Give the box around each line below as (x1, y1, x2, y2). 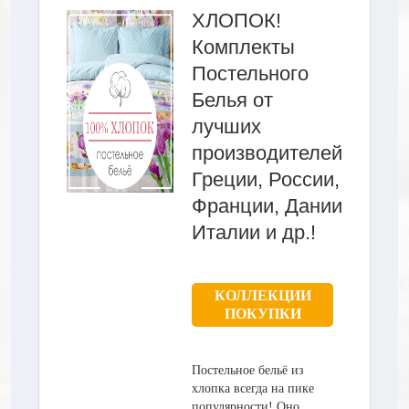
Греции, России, (192, 167, 340, 191)
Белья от (192, 88, 273, 111)
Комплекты (192, 35, 295, 58)
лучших (192, 114, 261, 138)
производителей (192, 141, 342, 164)
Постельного (192, 61, 309, 85)
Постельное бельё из (192, 362, 304, 377)
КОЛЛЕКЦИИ (214, 287, 311, 303)
